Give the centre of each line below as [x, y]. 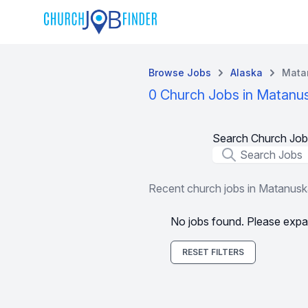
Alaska [246, 73]
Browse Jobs [180, 73]
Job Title [233, 154]
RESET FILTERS [213, 252]
